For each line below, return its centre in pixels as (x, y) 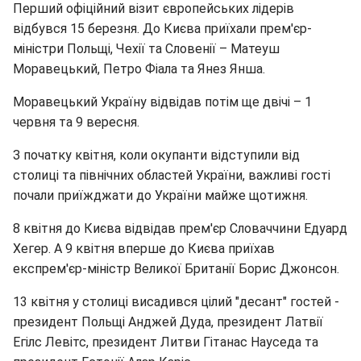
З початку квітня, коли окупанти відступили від (156, 155)
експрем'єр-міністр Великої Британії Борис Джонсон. (176, 269)
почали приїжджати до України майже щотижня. (160, 195)
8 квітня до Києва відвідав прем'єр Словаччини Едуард (180, 228)
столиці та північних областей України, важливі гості (172, 175)
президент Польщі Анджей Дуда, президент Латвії (168, 322)
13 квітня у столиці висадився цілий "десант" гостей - (176, 302)
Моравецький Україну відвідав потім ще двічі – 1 (162, 102)
